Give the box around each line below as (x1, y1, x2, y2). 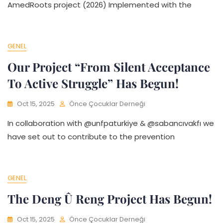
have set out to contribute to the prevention (7, 131, 175, 142)
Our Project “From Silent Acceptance (7, 59, 210, 75)
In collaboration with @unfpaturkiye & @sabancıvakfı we (7, 118, 214, 128)
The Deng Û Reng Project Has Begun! (7, 191, 212, 207)
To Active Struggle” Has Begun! (7, 75, 179, 91)
